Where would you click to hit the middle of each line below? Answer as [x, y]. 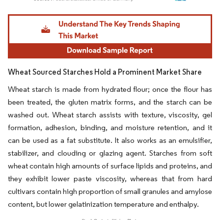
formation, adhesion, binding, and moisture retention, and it [110, 127]
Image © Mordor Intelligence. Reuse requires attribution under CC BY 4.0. [104, 16]
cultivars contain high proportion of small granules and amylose [110, 191]
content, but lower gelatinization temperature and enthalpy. [103, 204]
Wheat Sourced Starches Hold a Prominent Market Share [105, 72]
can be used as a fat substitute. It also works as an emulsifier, [110, 140]
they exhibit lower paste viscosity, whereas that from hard [110, 178]
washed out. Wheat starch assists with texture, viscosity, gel [110, 114]
